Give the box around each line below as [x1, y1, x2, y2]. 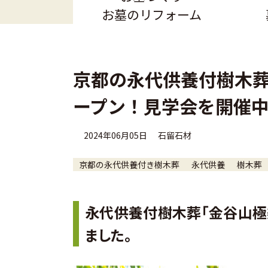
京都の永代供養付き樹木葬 [79, 158, 179, 170]
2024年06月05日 [84, 129, 147, 141]
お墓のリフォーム [102, 5, 202, 23]
